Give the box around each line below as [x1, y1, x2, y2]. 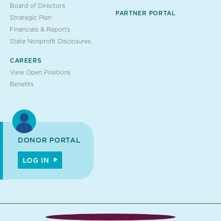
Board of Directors [10, 1, 65, 9]
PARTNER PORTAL [115, 9, 176, 17]
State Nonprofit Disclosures [10, 37, 91, 45]
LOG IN [22, 156, 49, 164]
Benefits [10, 80, 34, 88]
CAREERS [10, 56, 42, 64]
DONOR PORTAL [18, 136, 81, 144]
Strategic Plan [10, 13, 51, 21]
